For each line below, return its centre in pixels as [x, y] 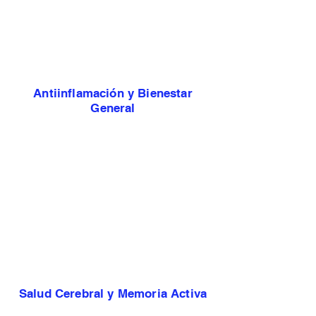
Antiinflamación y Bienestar [113, 93]
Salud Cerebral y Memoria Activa [113, 293]
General [113, 108]
